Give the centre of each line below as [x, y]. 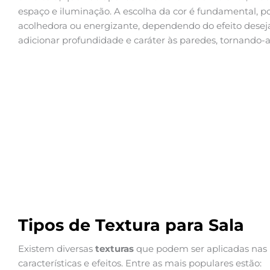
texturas [115, 249]
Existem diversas [57, 249]
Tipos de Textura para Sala [131, 225]
